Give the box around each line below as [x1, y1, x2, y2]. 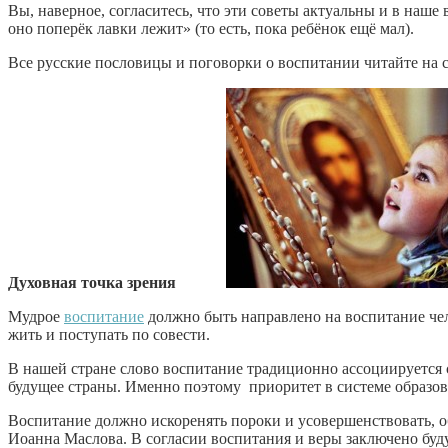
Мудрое [8, 307, 64, 325]
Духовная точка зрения [8, 273, 176, 291]
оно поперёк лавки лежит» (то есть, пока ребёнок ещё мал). [8, 19, 414, 37]
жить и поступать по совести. [8, 325, 210, 343]
